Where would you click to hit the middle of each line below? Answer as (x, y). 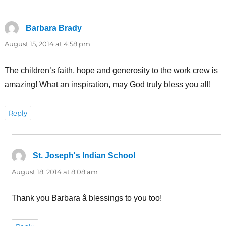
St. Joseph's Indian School (84, 155)
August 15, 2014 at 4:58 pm (47, 44)
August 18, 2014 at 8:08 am (54, 171)
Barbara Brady (53, 28)
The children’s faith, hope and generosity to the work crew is (111, 70)
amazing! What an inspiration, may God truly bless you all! (107, 84)
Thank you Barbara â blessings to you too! (87, 198)
